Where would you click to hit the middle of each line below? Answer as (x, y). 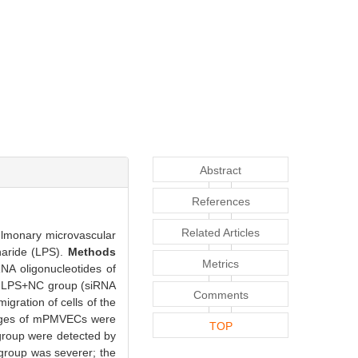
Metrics (221, 263)
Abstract (221, 170)
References (221, 201)
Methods (92, 251)
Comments (221, 294)
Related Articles (221, 232)
